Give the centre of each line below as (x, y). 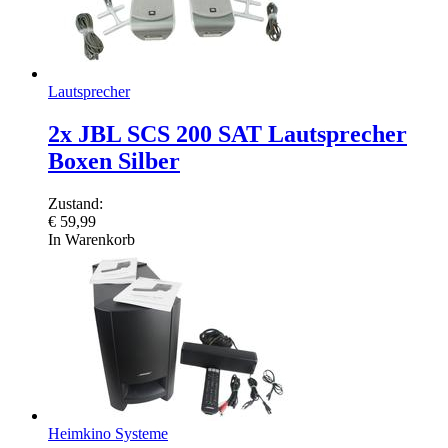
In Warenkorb (91, 239)
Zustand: (75, 203)
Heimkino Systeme (108, 433)
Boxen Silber (114, 160)
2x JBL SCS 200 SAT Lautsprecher (227, 133)
